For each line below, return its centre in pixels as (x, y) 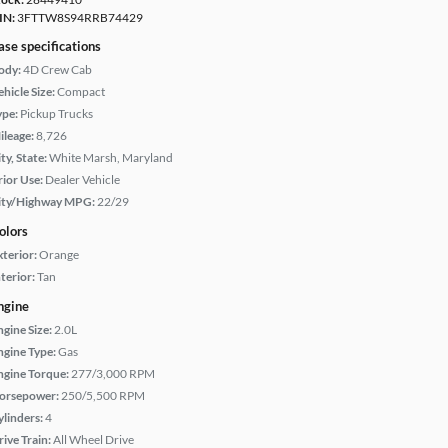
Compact (81, 91)
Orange (59, 254)
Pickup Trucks (56, 113)
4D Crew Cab (57, 69)
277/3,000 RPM (113, 373)
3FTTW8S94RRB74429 (79, 17)
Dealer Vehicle (82, 179)
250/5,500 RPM (103, 395)
